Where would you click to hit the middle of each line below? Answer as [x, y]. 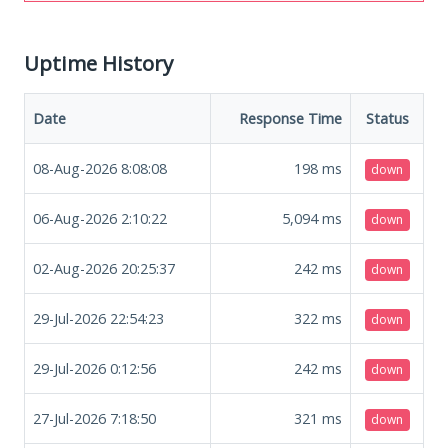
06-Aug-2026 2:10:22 [100, 218]
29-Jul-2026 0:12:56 [94, 368]
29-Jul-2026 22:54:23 [98, 318]
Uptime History [98, 62]
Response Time [290, 118]
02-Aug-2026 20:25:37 [104, 268]
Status [387, 118]
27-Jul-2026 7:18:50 [94, 418]
